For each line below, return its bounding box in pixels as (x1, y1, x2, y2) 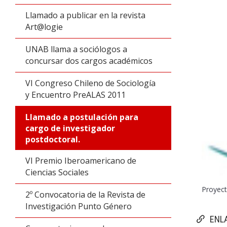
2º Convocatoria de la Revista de (25, 189, 145, 200)
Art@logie (25, 21, 63, 32)
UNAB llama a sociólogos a (25, 44, 127, 55)
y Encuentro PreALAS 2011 (25, 89, 126, 100)
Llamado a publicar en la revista (25, 10, 145, 21)
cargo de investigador (25, 123, 115, 134)
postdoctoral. (25, 134, 80, 145)
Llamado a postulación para (25, 111, 138, 123)
